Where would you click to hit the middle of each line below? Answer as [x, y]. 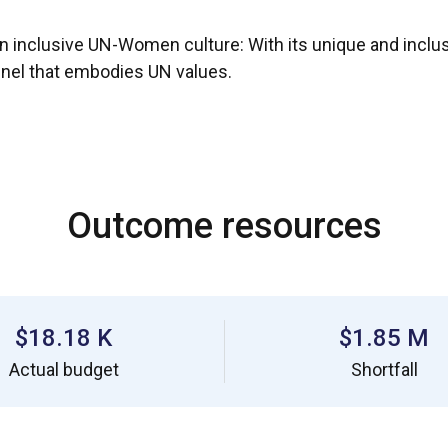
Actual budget [63, 369]
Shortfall [384, 369]
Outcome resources [224, 226]
